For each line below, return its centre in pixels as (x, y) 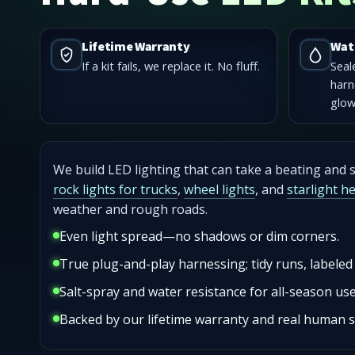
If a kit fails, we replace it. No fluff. (171, 66)
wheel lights (219, 189)
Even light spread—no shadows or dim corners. (199, 237)
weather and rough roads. (130, 209)
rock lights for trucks (115, 189)
